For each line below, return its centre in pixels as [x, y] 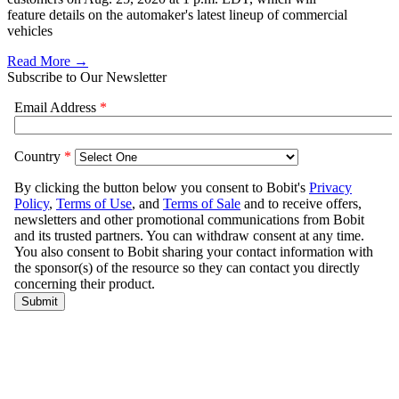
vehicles [30, 31]
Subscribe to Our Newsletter [87, 77]
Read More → [48, 61]
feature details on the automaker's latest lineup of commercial [177, 15]
